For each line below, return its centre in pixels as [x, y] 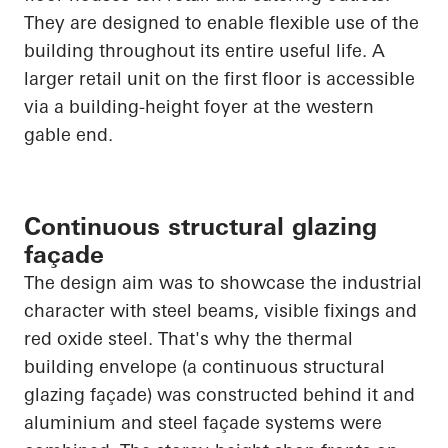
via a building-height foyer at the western [199, 107]
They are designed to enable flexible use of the [221, 23]
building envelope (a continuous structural [204, 367]
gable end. [68, 135]
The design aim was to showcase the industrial [223, 283]
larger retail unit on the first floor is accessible [219, 79]
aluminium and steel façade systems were [203, 423]
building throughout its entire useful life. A [204, 51]
